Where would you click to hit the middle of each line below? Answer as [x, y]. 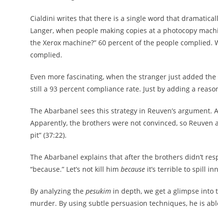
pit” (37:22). [48, 135]
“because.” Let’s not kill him [75, 169]
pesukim [98, 191]
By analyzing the [58, 191]
